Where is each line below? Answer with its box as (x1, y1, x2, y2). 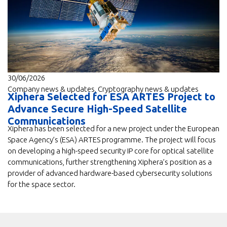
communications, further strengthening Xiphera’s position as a (8, 157, 212, 166)
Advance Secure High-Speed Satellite (8, 102, 187, 115)
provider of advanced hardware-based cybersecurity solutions (8, 168, 212, 177)
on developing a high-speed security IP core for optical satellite (8, 146, 214, 155)
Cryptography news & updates (98, 84, 199, 93)
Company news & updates (8, 84, 95, 93)
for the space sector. (8, 179, 75, 188)
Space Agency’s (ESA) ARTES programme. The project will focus (8, 135, 216, 144)
